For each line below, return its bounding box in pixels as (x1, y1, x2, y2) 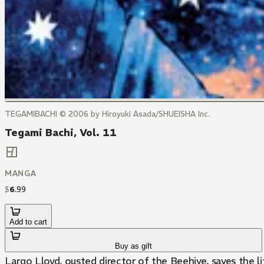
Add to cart (9, 217, 47, 227)
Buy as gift (115, 242, 153, 251)
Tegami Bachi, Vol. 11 (5, 126, 117, 139)
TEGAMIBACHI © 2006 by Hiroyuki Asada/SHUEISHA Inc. (5, 109, 210, 119)
